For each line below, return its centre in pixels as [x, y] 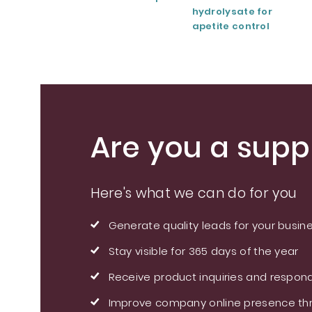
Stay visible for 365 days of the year [203, 251]
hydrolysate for [232, 12]
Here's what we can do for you [194, 194]
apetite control [231, 26]
